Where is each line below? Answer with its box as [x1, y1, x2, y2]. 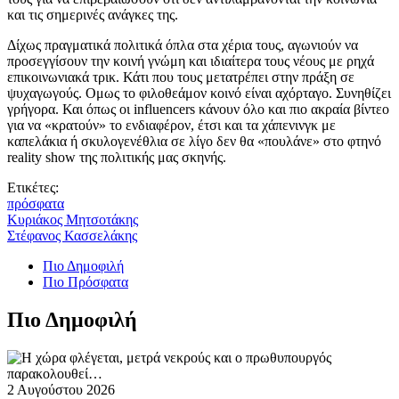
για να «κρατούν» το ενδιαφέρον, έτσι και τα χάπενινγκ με [7, 118, 336, 134]
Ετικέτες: [7, 180, 59, 196]
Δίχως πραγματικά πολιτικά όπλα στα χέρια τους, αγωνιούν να [7, 37, 358, 53]
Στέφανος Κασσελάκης [7, 228, 137, 244]
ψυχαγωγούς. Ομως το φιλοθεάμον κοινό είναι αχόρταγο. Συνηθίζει [7, 85, 391, 102]
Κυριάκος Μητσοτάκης [7, 212, 138, 228]
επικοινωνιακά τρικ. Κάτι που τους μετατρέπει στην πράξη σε [7, 69, 354, 85]
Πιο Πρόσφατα [43, 274, 128, 290]
